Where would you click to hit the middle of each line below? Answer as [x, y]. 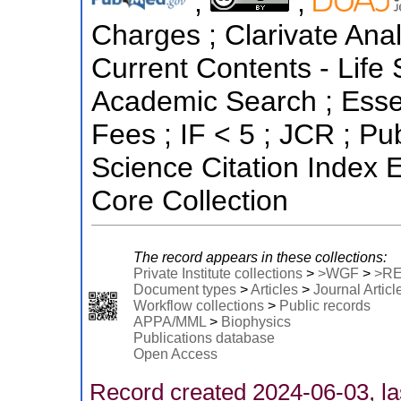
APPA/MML [169, 321]
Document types [184, 289]
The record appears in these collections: [260, 257]
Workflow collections [198, 305]
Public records [324, 305]
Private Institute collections [218, 273]
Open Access [175, 354]
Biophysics [256, 321]
